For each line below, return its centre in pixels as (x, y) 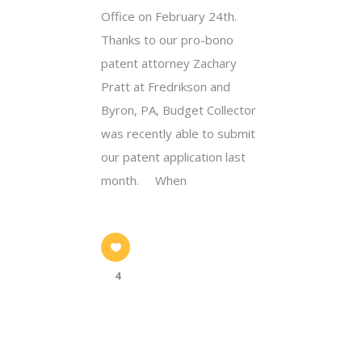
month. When (144, 180)
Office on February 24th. (169, 16)
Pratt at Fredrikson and (166, 86)
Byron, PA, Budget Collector (179, 109)
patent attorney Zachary (169, 63)
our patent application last (173, 156)
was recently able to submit (178, 133)
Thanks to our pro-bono (167, 39)
